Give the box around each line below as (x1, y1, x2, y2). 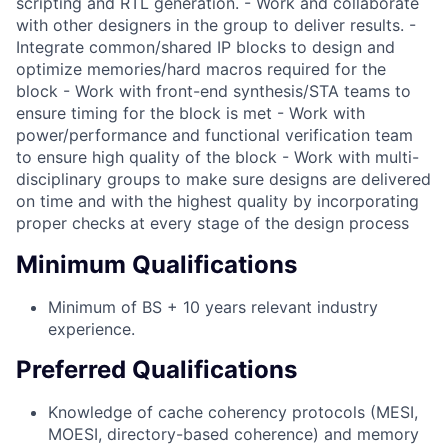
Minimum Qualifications (16, 249, 297, 279)
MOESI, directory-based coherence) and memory (48, 424, 419, 445)
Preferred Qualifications (16, 355, 297, 385)
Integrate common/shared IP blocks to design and (16, 36, 395, 57)
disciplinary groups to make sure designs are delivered (16, 168, 431, 189)
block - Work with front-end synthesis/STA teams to (16, 80, 411, 101)
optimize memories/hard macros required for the (16, 58, 386, 79)
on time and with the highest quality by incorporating (16, 190, 419, 211)
